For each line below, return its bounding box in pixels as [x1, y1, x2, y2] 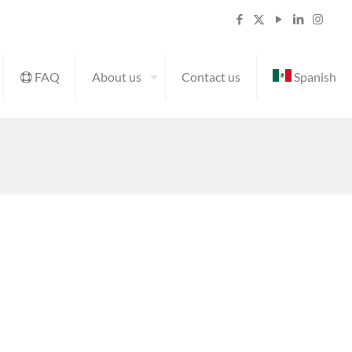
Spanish [291, 69, 336, 84]
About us [92, 69, 141, 84]
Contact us [181, 69, 240, 84]
